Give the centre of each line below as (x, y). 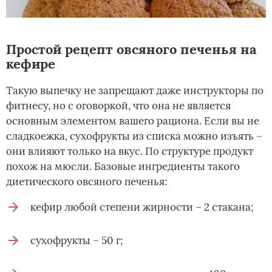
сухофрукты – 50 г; (76, 241)
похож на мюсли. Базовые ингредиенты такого (123, 167)
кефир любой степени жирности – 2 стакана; (142, 207)
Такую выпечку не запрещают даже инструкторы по (135, 91)
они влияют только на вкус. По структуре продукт (130, 151)
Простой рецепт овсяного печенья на (131, 49)
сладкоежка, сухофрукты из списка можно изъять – (134, 136)
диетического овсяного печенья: (87, 182)
